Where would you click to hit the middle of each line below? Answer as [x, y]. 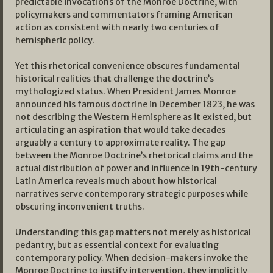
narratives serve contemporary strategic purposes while [132, 194]
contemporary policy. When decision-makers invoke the [132, 258]
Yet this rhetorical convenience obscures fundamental [128, 66]
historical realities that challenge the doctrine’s [115, 79]
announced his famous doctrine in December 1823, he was [135, 105]
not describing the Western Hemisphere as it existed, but [133, 117]
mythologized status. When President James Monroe [126, 92]
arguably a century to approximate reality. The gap [120, 143]
